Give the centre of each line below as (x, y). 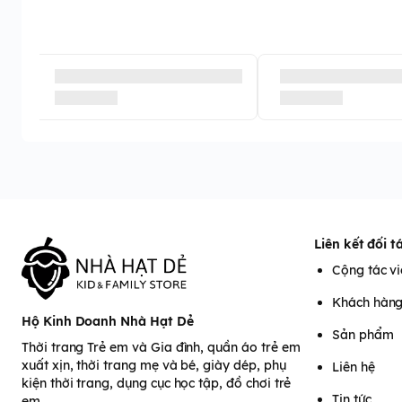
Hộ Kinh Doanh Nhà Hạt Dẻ (108, 321)
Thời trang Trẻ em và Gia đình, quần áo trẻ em (161, 347)
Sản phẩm (363, 335)
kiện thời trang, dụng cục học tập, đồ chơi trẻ (157, 383)
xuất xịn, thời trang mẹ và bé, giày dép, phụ (154, 365)
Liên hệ (354, 367)
